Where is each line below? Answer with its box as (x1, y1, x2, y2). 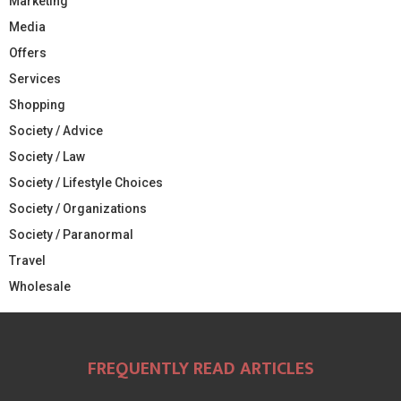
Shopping (9, 97, 65, 112)
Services (9, 71, 61, 86)
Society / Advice (9, 123, 103, 138)
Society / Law (9, 149, 85, 164)
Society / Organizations (9, 200, 147, 216)
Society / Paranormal (9, 226, 133, 242)
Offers (9, 45, 47, 60)
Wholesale (9, 278, 71, 294)
